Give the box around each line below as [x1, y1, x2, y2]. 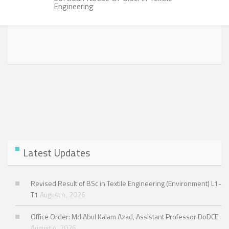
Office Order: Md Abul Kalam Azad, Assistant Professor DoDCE [31, 211, 218, 222]
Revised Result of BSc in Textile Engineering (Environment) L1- [31, 178, 221, 189]
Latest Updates [23, 145, 90, 161]
